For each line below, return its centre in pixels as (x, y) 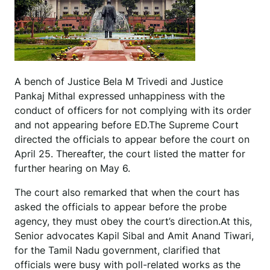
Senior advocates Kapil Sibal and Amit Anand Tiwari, (134, 236)
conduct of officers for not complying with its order (133, 111)
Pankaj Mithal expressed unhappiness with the (120, 96)
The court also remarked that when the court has (127, 193)
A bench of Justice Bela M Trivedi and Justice (119, 82)
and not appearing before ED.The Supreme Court (127, 125)
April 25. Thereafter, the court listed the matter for (130, 154)
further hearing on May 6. (72, 168)
